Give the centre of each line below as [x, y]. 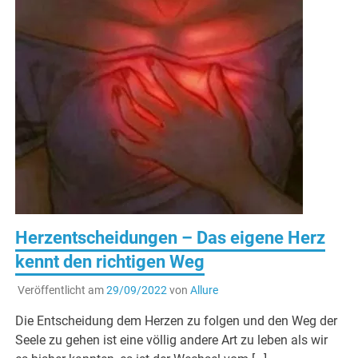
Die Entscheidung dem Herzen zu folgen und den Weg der [177, 320]
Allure [204, 290]
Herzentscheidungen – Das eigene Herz [171, 237]
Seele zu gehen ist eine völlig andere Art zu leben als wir [172, 340]
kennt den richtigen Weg [110, 261]
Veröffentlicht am [62, 290]
